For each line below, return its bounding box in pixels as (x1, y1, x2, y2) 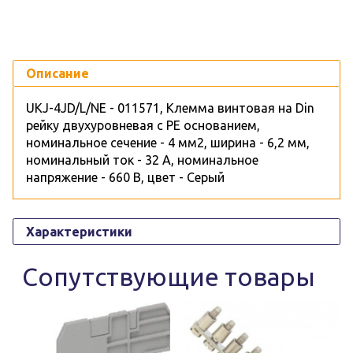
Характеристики (26, 225, 132, 240)
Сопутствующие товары (22, 262, 315, 292)
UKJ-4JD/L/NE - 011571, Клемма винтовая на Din (26, 101, 314, 116)
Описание (26, 66, 89, 81)
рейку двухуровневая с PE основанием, (26, 118, 260, 133)
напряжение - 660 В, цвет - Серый (26, 170, 225, 185)
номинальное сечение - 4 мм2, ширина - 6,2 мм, (26, 136, 310, 150)
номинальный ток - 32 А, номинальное (26, 153, 258, 168)
